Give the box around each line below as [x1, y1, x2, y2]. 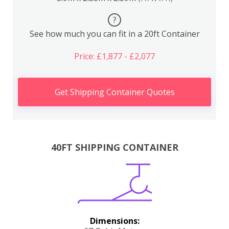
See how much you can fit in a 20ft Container [29, 28, 200, 39]
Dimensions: [89, 215, 140, 227]
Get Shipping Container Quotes [54, 86, 175, 98]
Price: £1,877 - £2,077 [74, 50, 155, 62]
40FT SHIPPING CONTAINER [51, 141, 178, 154]
